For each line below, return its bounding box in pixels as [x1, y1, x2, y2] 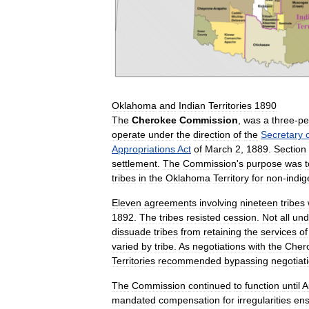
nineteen [240, 197, 278, 208]
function [245, 279, 279, 291]
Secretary [261, 128, 303, 140]
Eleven [112, 197, 141, 208]
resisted [186, 211, 221, 223]
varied [112, 240, 139, 252]
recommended [158, 255, 221, 266]
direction [193, 128, 230, 140]
